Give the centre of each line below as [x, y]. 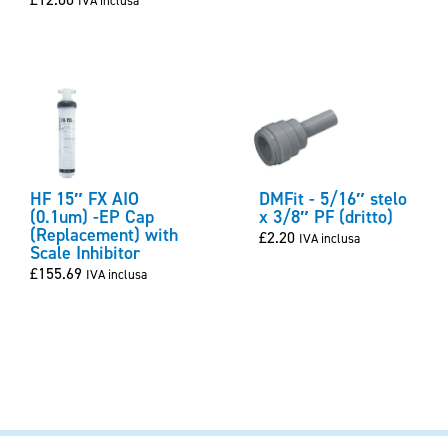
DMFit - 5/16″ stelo [333, 199]
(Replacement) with [104, 235]
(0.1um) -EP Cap [92, 217]
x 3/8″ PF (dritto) [326, 217]
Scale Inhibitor [85, 253]
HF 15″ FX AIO [84, 199]
